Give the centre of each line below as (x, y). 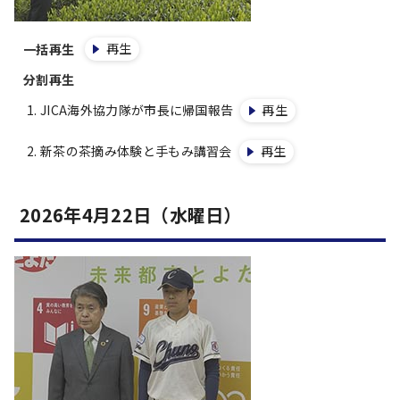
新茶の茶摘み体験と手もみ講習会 (136, 151)
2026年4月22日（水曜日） (131, 215)
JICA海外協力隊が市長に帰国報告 (137, 110)
